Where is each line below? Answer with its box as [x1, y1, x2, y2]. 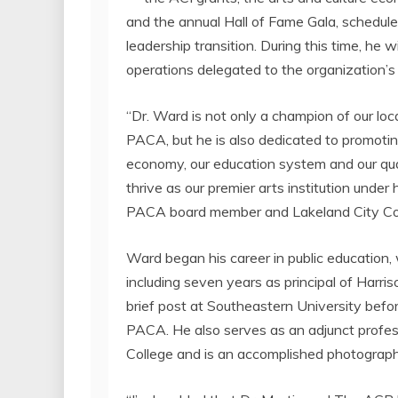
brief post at [126, 296, 207, 314]
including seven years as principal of [126, 272, 356, 291]
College [126, 344, 173, 362]
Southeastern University [207, 296, 362, 314]
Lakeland [292, 202, 350, 220]
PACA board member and [126, 202, 292, 220]
